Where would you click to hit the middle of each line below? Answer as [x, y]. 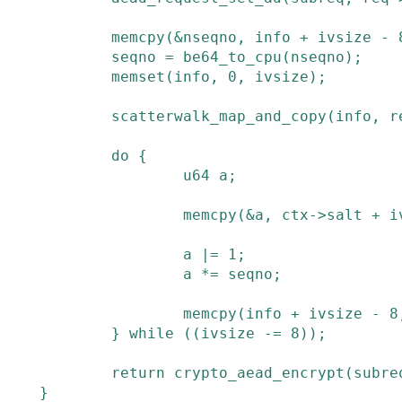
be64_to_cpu [232, 57]
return [138, 373]
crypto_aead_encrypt [259, 373]
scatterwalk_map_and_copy [219, 116]
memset [138, 77]
